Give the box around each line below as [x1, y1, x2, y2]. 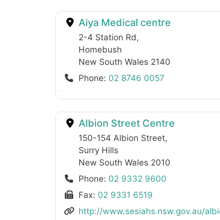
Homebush [79, 44, 122, 55]
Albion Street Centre [76, 117, 175, 129]
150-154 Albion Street [79, 133, 165, 143]
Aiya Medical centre [76, 16, 171, 28]
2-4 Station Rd [79, 32, 137, 42]
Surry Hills [79, 145, 118, 155]
